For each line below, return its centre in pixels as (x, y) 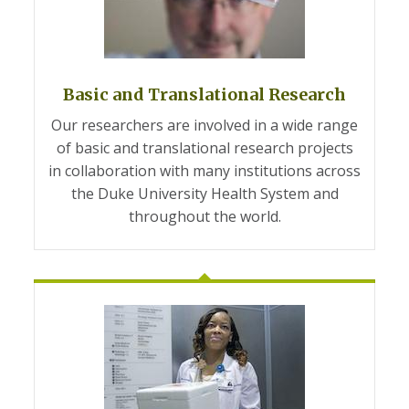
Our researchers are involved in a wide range (204, 126)
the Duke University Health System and (204, 194)
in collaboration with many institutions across (204, 171)
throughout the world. (204, 217)
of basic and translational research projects (204, 148)
